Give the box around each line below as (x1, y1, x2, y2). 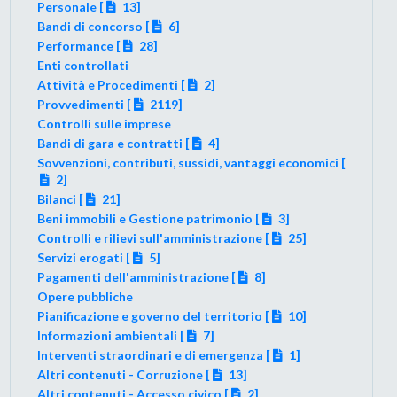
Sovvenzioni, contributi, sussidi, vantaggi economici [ (37, 154, 346, 170)
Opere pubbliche (37, 288, 134, 304)
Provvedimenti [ (37, 96, 132, 112)
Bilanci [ (37, 191, 84, 206)
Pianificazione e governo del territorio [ (37, 307, 270, 323)
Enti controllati (37, 57, 129, 73)
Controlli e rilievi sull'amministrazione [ (37, 230, 270, 245)
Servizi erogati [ (37, 249, 131, 265)
